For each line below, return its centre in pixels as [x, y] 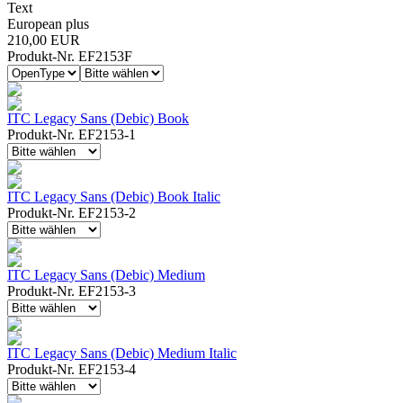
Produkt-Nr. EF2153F [70, 56]
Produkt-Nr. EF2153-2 [72, 213]
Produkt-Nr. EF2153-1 [72, 134]
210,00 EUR [44, 40]
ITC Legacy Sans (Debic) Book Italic [114, 197]
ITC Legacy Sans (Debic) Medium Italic [122, 353]
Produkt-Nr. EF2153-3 [72, 291]
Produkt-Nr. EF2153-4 [72, 369]
